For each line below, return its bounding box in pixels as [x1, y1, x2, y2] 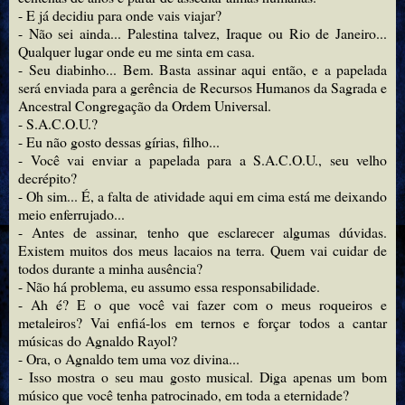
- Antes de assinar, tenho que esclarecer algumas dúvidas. [18, 222, 387, 242]
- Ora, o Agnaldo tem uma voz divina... [18, 349, 240, 369]
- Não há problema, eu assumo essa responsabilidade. [18, 277, 320, 297]
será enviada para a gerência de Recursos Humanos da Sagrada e [18, 78, 387, 98]
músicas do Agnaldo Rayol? [18, 331, 177, 351]
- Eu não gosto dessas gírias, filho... [18, 132, 220, 152]
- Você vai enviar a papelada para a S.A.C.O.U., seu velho [18, 150, 387, 170]
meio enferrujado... [18, 204, 125, 224]
